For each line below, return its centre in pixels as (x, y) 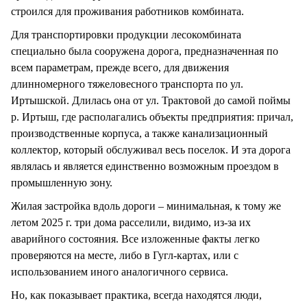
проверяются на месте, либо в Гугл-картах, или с (125, 256)
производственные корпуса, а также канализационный (139, 134)
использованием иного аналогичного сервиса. (120, 272)
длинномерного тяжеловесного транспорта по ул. (127, 84)
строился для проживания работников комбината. (127, 11)
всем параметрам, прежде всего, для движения (120, 68)
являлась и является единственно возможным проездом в (145, 167)
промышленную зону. (62, 183)
